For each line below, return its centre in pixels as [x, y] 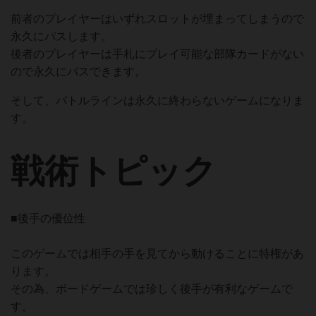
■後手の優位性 [48, 218]
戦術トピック [114, 171]
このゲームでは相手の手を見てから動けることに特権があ [157, 254]
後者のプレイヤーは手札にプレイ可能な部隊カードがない [157, 54]
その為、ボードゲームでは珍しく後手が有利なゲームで [152, 289]
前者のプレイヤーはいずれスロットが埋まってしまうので [157, 19]
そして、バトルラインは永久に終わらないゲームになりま [157, 101]
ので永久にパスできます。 [78, 72]
